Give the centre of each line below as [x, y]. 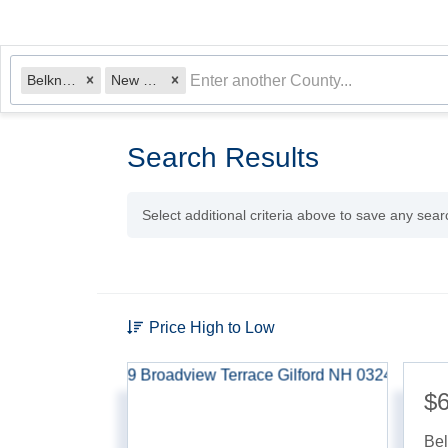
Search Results [223, 157]
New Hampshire [150, 80]
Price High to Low [212, 327]
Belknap [69, 80]
